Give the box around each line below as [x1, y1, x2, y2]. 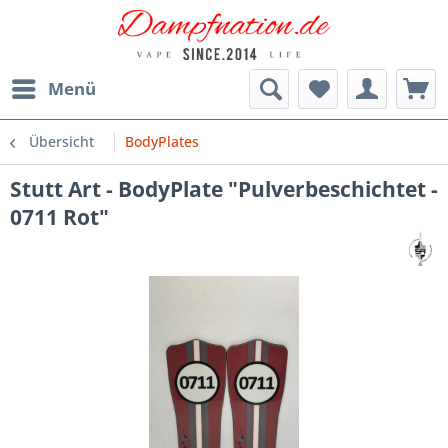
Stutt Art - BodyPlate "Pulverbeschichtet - [10, 174, 438, 203]
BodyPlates [125, 131, 199, 151]
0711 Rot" [10, 202, 109, 231]
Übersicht [29, 131, 94, 151]
